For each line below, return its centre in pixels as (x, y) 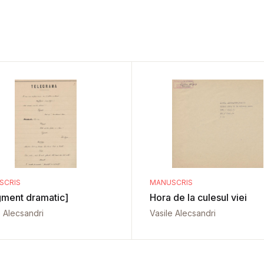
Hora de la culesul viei (198, 197)
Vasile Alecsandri (183, 213)
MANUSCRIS (171, 182)
